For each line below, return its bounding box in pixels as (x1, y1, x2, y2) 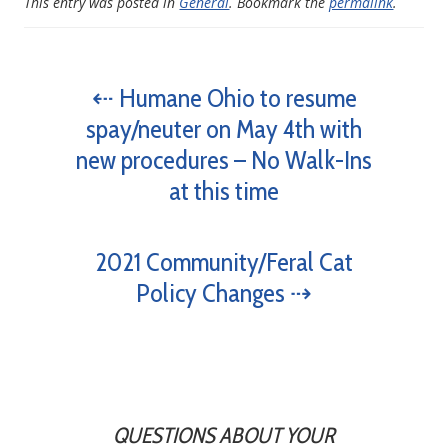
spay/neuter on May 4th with (86, 113, 362, 145)
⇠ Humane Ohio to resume (91, 82, 357, 114)
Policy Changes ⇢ (136, 277, 312, 309)
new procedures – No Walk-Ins (76, 144, 372, 176)
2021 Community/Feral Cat (95, 246, 353, 278)
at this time (169, 175, 279, 207)
